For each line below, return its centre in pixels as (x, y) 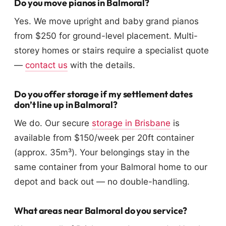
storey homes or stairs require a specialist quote (111, 51)
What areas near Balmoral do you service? (101, 211)
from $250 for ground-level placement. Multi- (106, 36)
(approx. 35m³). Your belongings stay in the (102, 153)
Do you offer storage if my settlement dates (104, 94)
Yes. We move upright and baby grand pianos (106, 21)
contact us (46, 65)
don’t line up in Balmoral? (66, 105)
